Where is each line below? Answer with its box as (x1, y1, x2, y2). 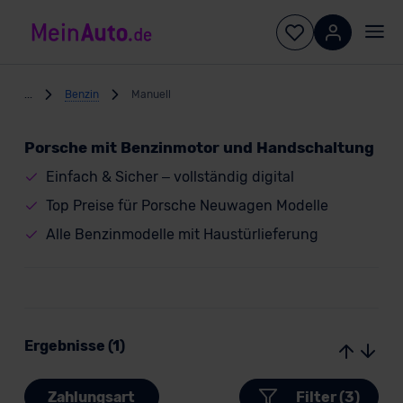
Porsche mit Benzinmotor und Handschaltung (23, 139, 374, 157)
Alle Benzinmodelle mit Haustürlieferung (45, 226, 318, 243)
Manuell (130, 87, 171, 101)
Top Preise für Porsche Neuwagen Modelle (45, 197, 328, 214)
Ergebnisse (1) (23, 337, 125, 354)
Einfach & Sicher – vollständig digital (45, 168, 294, 185)
